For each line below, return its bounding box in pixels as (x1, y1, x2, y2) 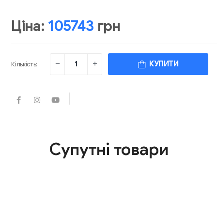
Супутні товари (48, 139, 169, 160)
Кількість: (11, 60, 38, 68)
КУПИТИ (145, 59, 179, 69)
